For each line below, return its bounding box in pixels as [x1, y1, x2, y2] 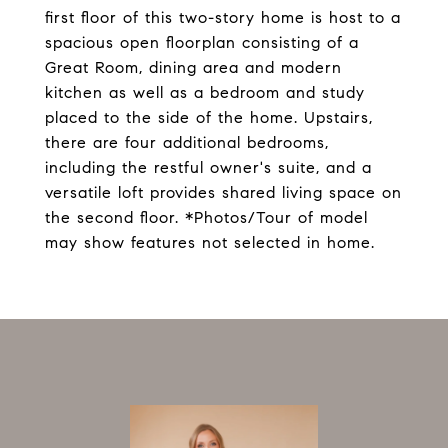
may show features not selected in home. [45, 233, 375, 252]
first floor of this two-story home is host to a [45, 8, 401, 27]
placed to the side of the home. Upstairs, [45, 108, 373, 127]
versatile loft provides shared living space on [45, 183, 402, 202]
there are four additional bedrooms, [45, 133, 329, 152]
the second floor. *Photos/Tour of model [45, 208, 368, 227]
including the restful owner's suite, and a [45, 158, 372, 177]
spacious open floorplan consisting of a [45, 33, 359, 52]
